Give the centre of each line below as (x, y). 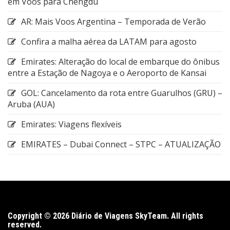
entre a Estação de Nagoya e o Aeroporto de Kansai (107, 73)
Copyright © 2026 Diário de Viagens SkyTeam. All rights (106, 216)
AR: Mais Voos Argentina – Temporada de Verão (113, 21)
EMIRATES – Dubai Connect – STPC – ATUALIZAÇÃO (121, 144)
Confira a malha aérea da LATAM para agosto (109, 41)
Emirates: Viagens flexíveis (71, 124)
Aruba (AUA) (31, 104)
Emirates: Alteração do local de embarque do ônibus (120, 61)
